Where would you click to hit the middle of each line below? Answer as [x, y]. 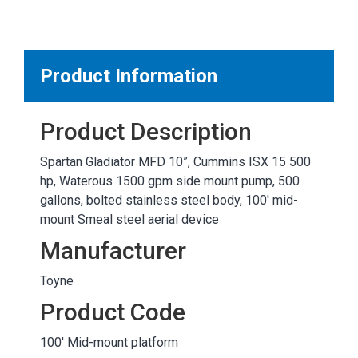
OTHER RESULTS [179, 149]
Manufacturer [113, 251]
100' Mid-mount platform [109, 343]
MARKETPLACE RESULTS [163, 12]
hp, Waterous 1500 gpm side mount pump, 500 [170, 181]
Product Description [146, 132]
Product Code [113, 312]
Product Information [129, 76]
